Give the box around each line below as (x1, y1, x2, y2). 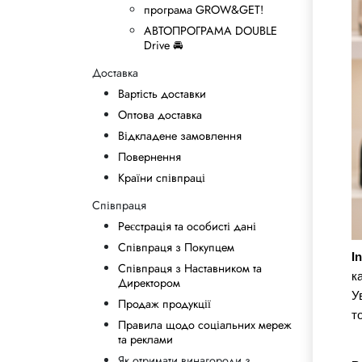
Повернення (118, 149, 181, 165)
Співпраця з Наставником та (118, 260, 262, 276)
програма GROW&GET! (144, 2, 263, 18)
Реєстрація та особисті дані (118, 218, 256, 234)
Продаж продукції (118, 296, 211, 312)
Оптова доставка (118, 107, 202, 123)
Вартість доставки (118, 86, 206, 102)
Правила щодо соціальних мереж (118, 317, 292, 333)
